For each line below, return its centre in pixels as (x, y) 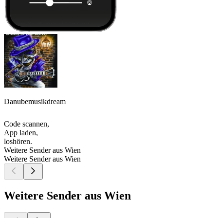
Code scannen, (27, 124)
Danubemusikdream (35, 102)
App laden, (21, 133)
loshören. (18, 142)
